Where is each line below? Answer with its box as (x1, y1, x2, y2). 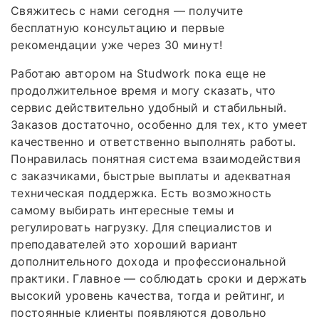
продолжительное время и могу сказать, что (11, 83, 276, 98)
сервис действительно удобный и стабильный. (11, 100, 287, 115)
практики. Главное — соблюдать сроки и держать (11, 271, 308, 286)
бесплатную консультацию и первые (11, 20, 225, 35)
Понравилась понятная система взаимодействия (11, 151, 301, 166)
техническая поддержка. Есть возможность (11, 185, 272, 200)
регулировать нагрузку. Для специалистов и (11, 219, 273, 234)
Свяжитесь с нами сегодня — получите (11, 3, 244, 18)
